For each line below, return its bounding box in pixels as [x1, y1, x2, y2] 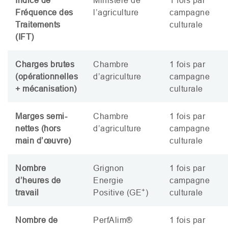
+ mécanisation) [15, 83, 77, 93]
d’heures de [15, 175, 61, 185]
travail [15, 187, 39, 197]
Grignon [93, 163, 124, 173]
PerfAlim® [93, 215, 133, 224]
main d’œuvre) [15, 135, 71, 145]
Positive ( [93, 187, 129, 197]
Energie [93, 175, 124, 185]
